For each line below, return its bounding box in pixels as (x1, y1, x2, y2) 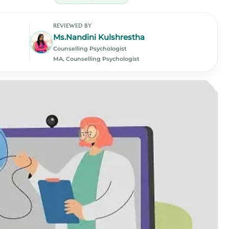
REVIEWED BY (53, 22, 93, 29)
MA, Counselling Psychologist (53, 55, 140, 62)
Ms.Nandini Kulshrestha (53, 33, 145, 42)
